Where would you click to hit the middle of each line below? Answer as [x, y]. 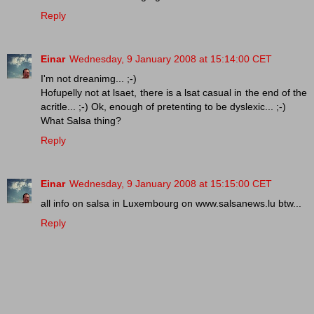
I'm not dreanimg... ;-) [89, 79]
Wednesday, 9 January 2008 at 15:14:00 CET [171, 59]
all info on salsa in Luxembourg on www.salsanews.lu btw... [171, 204]
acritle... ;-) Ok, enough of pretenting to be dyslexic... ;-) [163, 107]
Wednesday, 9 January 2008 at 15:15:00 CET [171, 184]
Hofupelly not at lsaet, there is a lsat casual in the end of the [174, 93]
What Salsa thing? [81, 121]
